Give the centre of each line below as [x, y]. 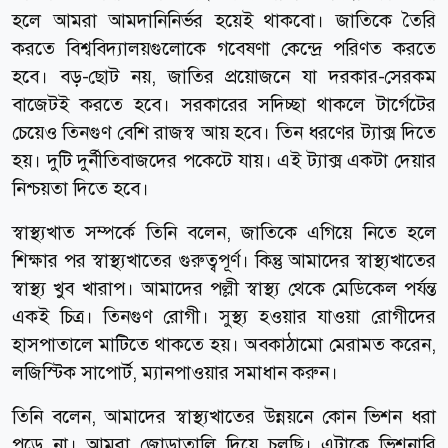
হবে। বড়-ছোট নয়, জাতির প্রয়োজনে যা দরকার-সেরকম [224, 76]
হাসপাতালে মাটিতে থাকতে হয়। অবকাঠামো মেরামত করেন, [224, 344]
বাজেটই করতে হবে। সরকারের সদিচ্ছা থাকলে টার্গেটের [224, 104]
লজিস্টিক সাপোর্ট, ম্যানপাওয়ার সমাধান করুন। [175, 372]
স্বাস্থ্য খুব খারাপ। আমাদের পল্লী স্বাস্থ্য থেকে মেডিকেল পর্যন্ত [224, 288]
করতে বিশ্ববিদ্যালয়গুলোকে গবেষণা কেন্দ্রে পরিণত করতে [224, 48]
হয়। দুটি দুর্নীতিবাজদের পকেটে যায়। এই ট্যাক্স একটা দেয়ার [224, 160]
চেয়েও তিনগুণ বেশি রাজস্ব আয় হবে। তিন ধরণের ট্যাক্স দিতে [224, 132]
